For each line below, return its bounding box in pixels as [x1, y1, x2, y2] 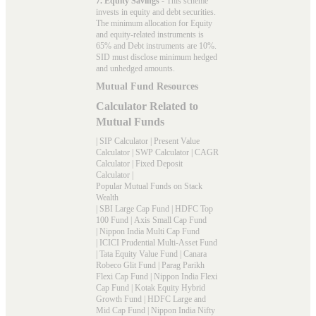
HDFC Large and [147, 293, 206, 304]
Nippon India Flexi [154, 271, 217, 281]
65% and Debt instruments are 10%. [96, 40, 217, 51]
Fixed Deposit [135, 158, 183, 169]
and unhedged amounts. [96, 63, 175, 73]
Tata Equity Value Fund [99, 248, 178, 259]
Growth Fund [96, 293, 142, 304]
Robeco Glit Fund [96, 260, 156, 270]
